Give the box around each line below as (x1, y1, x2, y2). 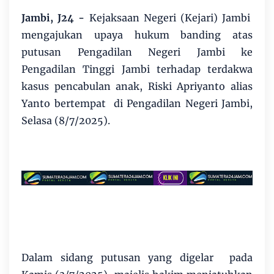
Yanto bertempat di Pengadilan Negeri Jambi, (21, 97, 253, 109)
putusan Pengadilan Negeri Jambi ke (21, 45, 253, 58)
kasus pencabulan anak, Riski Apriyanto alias (21, 80, 253, 92)
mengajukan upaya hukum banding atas (21, 28, 253, 41)
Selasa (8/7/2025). (21, 114, 110, 127)
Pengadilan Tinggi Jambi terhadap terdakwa (21, 62, 253, 75)
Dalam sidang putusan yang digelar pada (21, 251, 253, 264)
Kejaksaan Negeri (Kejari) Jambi (84, 11, 253, 24)
